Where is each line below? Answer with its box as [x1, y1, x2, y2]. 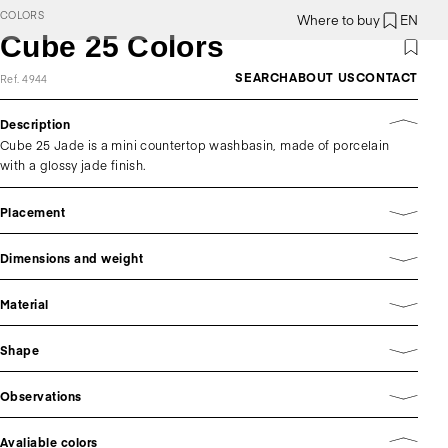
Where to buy [297, 11, 380, 29]
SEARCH [235, 69, 289, 85]
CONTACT [355, 69, 418, 85]
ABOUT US [288, 69, 356, 85]
